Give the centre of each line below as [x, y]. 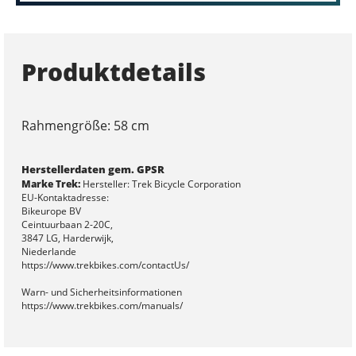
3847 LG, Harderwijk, [67, 238]
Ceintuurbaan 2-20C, [67, 224]
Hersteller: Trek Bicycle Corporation [160, 184]
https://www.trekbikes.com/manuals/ [102, 305]
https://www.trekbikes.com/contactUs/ [105, 265]
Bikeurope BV [51, 211]
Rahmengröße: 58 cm [85, 125]
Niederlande [48, 251]
